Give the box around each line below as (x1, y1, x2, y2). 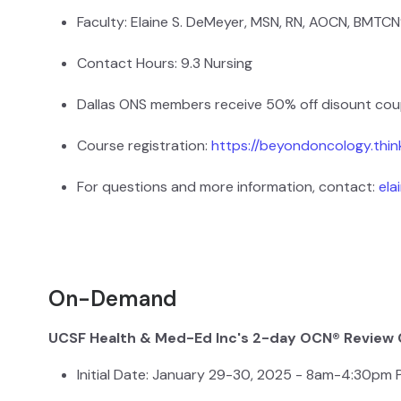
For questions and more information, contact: (77, 177, 379, 197)
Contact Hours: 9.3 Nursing (77, 54, 252, 73)
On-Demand (48, 285, 177, 313)
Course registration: (77, 136, 211, 156)
